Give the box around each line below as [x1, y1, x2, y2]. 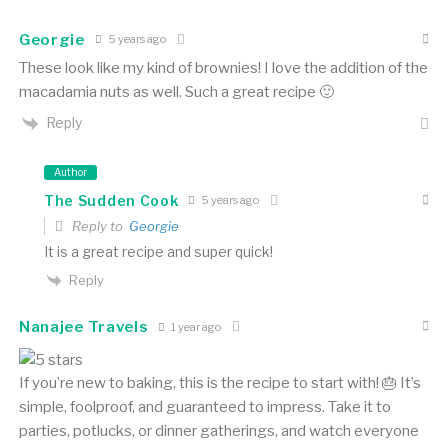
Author [53, 165, 87, 178]
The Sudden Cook [43, 192, 179, 210]
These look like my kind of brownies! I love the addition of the [18, 58, 428, 77]
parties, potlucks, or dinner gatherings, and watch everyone [18, 422, 419, 441]
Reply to [68, 217, 129, 234]
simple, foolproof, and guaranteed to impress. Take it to [18, 398, 391, 417]
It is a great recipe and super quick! [43, 242, 273, 260]
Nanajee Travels [18, 318, 149, 337]
